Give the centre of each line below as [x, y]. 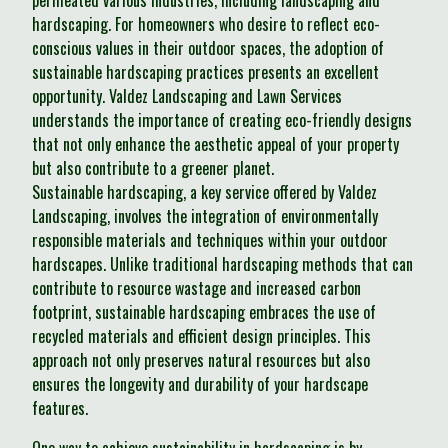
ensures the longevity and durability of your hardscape [200, 384]
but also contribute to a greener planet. [153, 168]
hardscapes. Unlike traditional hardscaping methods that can [222, 264]
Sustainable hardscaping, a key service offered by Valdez [204, 192]
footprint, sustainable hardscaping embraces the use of [204, 312]
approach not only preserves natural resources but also [201, 360]
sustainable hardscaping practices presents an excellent [205, 72]
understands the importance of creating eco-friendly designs [222, 120]
